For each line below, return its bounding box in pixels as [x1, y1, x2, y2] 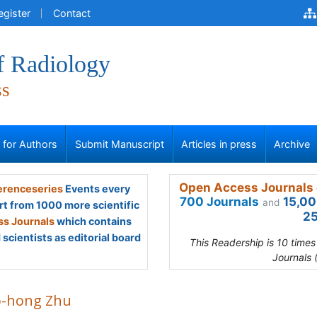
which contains [54, 215, 132, 227]
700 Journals [180, 195, 259, 209]
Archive [274, 138, 311, 150]
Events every [62, 183, 130, 195]
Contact [53, 7, 91, 19]
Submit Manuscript [74, 138, 164, 150]
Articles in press [181, 138, 257, 150]
